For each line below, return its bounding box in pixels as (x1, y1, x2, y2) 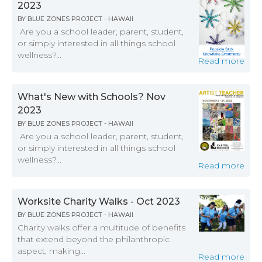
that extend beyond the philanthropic (18, 234, 170, 245)
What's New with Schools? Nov (18, 91, 166, 103)
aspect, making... (18, 246, 85, 257)
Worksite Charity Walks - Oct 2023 (18, 196, 180, 208)
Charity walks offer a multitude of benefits (18, 222, 185, 233)
